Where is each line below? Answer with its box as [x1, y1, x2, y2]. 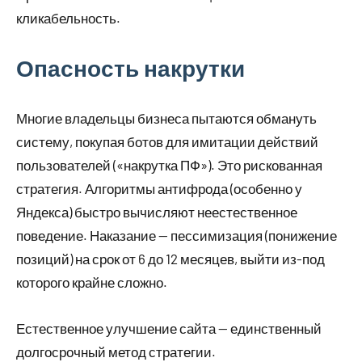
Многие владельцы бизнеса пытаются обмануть [16, 110, 317, 127]
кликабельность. [16, 10, 120, 27]
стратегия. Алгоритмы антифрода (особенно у [16, 180, 302, 197]
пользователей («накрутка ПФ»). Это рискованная [16, 157, 322, 174]
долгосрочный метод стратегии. [16, 343, 216, 360]
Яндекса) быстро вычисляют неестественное [16, 204, 297, 221]
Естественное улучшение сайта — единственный [16, 320, 322, 337]
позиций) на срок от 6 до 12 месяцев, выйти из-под [16, 250, 325, 267]
